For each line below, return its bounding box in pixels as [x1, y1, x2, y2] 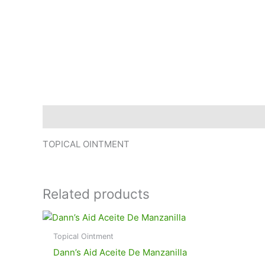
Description [43, 111, 92, 122]
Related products [43, 186, 150, 202]
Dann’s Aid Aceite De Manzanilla [53, 246, 187, 258]
